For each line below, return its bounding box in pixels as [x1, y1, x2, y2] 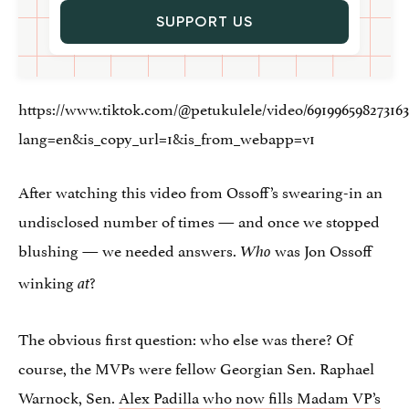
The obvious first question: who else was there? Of [18, 325, 352, 350]
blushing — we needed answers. [18, 236, 240, 261]
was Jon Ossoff [275, 236, 372, 261]
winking [18, 268, 78, 293]
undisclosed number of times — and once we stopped [18, 207, 380, 232]
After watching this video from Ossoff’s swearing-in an [18, 178, 383, 203]
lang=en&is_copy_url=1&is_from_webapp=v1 [18, 124, 315, 149]
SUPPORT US [155, 12, 254, 30]
